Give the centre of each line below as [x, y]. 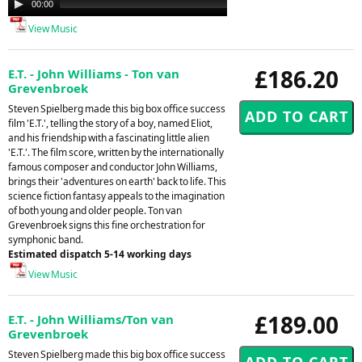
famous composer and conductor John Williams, [113, 166]
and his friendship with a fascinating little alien [109, 137]
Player [22, 13]
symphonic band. [46, 239]
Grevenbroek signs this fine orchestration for [107, 225]
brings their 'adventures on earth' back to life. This [117, 181]
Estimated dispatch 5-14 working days [100, 254]
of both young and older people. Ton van [95, 210]
